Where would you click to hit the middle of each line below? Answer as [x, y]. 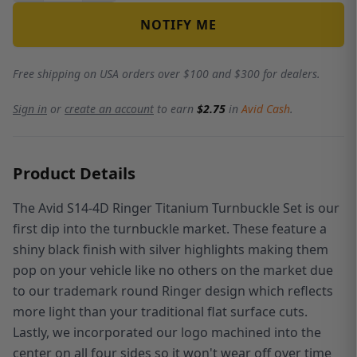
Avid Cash [266, 108]
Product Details [74, 173]
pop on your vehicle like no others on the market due [173, 270]
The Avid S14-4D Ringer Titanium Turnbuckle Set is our [176, 208]
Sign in [30, 108]
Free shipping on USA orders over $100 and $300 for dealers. [167, 73]
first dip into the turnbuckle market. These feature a [170, 228]
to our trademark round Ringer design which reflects [173, 290]
